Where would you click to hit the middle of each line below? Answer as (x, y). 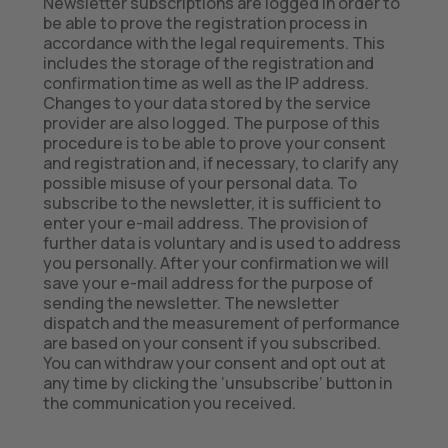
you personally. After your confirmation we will (215, 263)
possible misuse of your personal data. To (199, 183)
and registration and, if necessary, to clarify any (220, 163)
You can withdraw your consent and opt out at (214, 363)
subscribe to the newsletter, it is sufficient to (211, 203)
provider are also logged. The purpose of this (211, 123)
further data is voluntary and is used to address (221, 243)
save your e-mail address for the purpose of (207, 283)
